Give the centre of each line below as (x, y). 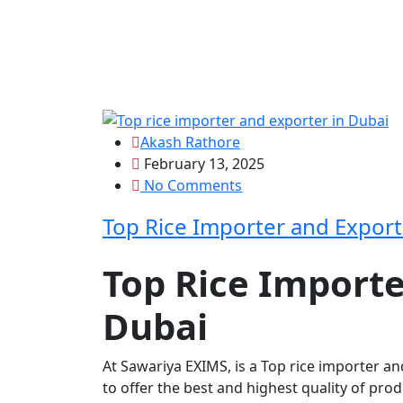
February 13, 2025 (202, 163)
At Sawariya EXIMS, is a (182, 366)
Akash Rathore (190, 142)
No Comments (191, 185)
